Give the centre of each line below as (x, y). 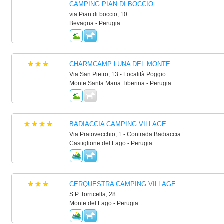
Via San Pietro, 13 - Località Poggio (117, 74)
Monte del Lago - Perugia (104, 203)
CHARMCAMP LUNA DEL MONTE (120, 64)
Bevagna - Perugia (95, 23)
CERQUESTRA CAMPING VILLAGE (122, 184)
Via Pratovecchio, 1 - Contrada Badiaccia (125, 134)
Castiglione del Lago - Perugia (111, 143)
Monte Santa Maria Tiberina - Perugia (120, 83)
